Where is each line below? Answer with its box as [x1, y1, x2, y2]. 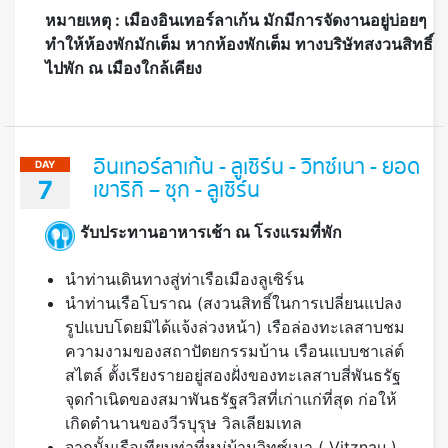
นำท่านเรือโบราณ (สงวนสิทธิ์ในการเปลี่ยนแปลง [65, 293, 402, 314]
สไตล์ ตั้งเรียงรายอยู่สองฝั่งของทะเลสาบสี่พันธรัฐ [65, 365, 401, 386]
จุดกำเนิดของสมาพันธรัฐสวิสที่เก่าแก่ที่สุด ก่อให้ [65, 389, 397, 410]
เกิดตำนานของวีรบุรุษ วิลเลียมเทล [65, 413, 302, 434]
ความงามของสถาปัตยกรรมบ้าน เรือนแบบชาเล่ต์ [65, 341, 404, 362]
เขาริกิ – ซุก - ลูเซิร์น [93, 175, 260, 208]
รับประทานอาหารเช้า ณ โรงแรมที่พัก [80, 221, 346, 242]
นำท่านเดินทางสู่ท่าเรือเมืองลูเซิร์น [65, 269, 304, 290]
